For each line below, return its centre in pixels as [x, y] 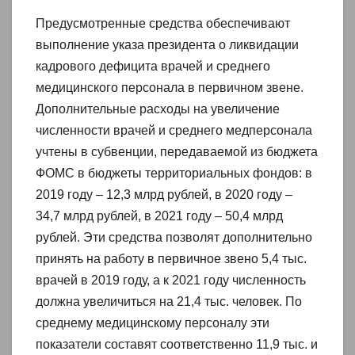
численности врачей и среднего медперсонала [174, 130]
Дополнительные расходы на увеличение [158, 109]
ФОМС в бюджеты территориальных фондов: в [174, 173]
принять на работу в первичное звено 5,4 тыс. [171, 258]
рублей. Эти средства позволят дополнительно [174, 237]
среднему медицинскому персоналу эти [153, 323]
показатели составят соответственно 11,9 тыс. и [177, 344]
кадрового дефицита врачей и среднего [153, 66]
